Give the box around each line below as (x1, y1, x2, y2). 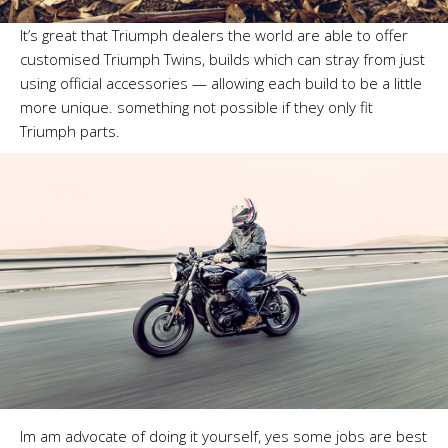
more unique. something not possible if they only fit (20, 97, 373, 118)
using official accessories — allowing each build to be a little (20, 73, 422, 94)
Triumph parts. (20, 121, 120, 142)
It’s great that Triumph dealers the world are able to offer (20, 25, 408, 46)
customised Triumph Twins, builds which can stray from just (20, 49, 425, 70)
